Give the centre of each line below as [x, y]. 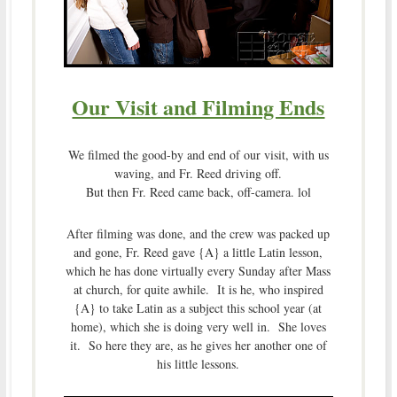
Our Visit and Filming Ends [198, 106]
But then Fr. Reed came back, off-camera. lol [198, 191]
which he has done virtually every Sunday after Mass [198, 270]
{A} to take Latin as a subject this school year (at [198, 307]
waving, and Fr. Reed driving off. [198, 173]
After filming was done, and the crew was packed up [198, 233]
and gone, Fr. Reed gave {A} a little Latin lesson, [198, 252]
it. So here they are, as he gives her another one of [198, 345]
